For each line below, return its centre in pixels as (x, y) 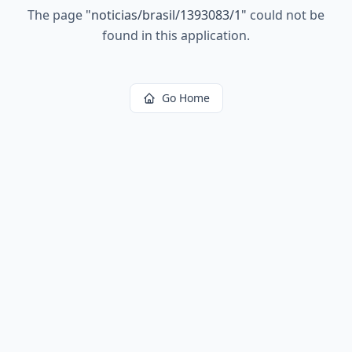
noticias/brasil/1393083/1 (166, 15)
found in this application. (176, 35)
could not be (286, 15)
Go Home (185, 98)
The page (57, 15)
